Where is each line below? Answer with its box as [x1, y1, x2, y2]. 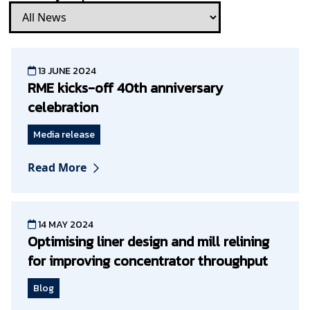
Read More [28, 159, 86, 175]
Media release [33, 127, 95, 142]
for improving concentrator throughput [28, 250, 268, 271]
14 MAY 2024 [36, 217, 93, 232]
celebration [28, 96, 98, 118]
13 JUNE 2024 [36, 63, 96, 78]
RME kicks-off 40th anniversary [28, 77, 223, 98]
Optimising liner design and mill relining [28, 230, 269, 252]
